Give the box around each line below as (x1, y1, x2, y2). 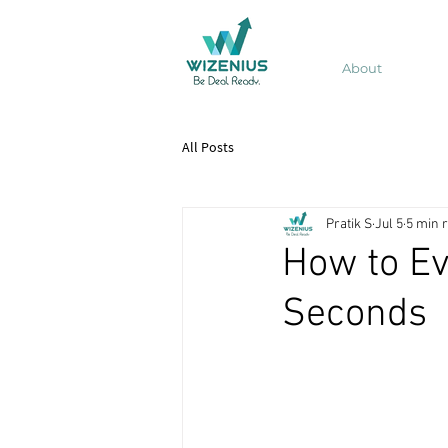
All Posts (182, 137, 234, 156)
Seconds (282, 291, 427, 339)
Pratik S (326, 215, 372, 233)
